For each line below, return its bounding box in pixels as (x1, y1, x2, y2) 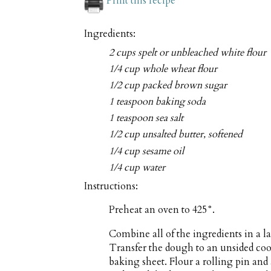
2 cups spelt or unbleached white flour (109, 45, 267, 59)
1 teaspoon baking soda (109, 95, 206, 109)
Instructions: (84, 179, 138, 193)
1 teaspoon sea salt (109, 111, 184, 125)
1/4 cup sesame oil (109, 144, 184, 158)
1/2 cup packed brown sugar (109, 79, 227, 93)
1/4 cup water (109, 160, 166, 174)
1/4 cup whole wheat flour (109, 62, 218, 76)
